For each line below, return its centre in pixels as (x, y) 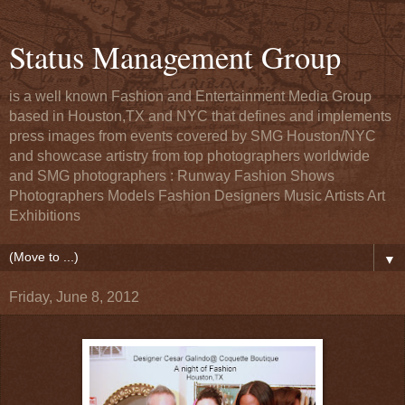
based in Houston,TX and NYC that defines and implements (200, 116)
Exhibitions (45, 216)
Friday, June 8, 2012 (74, 297)
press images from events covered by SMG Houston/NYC (193, 136)
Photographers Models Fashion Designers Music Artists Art (197, 196)
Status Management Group (175, 57)
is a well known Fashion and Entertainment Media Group (190, 96)
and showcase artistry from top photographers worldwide (189, 156)
